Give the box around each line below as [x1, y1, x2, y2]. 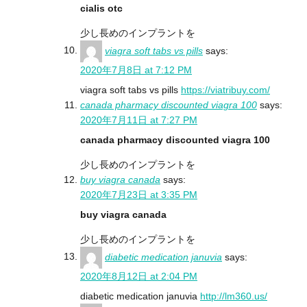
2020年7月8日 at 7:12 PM [80, 64, 192, 75]
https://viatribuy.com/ [181, 84, 270, 95]
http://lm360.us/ [200, 290, 267, 302]
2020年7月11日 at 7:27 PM [80, 114, 197, 125]
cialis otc [80, 2, 123, 14]
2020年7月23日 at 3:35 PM [80, 188, 197, 200]
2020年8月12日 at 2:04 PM [80, 270, 197, 282]
